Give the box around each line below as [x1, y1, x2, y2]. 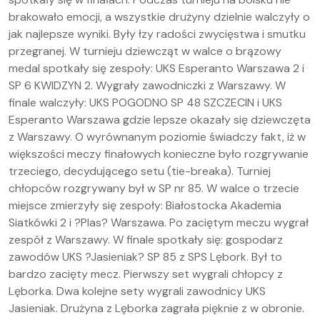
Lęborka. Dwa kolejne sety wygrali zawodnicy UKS [9, 284, 266, 299]
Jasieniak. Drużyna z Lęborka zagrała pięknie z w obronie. [9, 301, 304, 316]
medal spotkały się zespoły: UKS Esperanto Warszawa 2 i [9, 61, 304, 76]
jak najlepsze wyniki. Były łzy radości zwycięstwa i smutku [9, 26, 306, 41]
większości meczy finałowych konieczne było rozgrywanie [9, 146, 309, 161]
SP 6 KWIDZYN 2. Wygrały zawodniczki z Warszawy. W [9, 78, 286, 93]
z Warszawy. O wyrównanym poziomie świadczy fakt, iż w [9, 129, 306, 144]
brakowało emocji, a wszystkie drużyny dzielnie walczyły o [9, 9, 310, 24]
